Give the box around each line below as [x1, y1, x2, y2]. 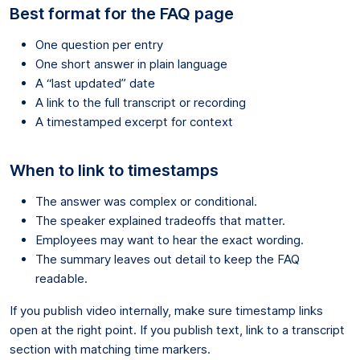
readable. [35, 270, 88, 286]
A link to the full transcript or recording [35, 94, 246, 110]
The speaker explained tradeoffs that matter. [35, 212, 285, 228]
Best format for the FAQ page [10, 3, 234, 23]
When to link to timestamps [10, 160, 219, 180]
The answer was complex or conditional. [35, 193, 257, 209]
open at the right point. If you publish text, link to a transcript [10, 321, 345, 337]
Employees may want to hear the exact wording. [35, 231, 304, 247]
